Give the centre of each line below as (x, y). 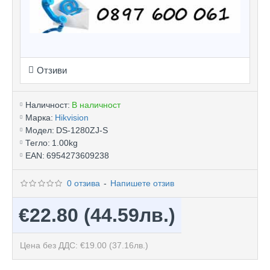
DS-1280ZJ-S (82, 130)
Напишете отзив (143, 183)
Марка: (39, 117)
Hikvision (72, 117)
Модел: (40, 130)
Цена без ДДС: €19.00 (64, 245)
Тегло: (38, 143)
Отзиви (52, 70)
